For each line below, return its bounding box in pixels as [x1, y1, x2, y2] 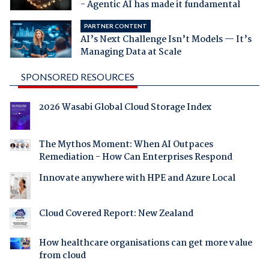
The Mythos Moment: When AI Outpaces [38, 138, 213, 153]
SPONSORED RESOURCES [20, 71, 134, 83]
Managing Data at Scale [80, 45, 181, 60]
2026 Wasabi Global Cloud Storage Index [38, 100, 211, 115]
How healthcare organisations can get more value [38, 236, 252, 251]
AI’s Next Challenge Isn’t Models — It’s [80, 32, 252, 47]
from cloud [38, 249, 86, 264]
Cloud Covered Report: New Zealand [38, 206, 193, 221]
